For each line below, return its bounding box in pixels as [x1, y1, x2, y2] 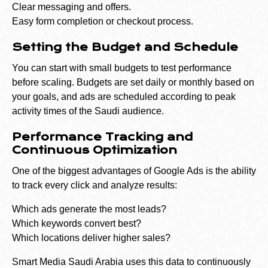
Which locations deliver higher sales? [12, 233, 170, 243]
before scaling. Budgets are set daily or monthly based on [12, 77, 254, 88]
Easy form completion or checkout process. [12, 16, 193, 27]
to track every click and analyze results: [12, 180, 177, 191]
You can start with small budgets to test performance [12, 63, 232, 74]
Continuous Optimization [12, 144, 177, 157]
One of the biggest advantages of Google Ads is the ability [12, 166, 256, 176]
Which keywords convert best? [12, 218, 141, 229]
